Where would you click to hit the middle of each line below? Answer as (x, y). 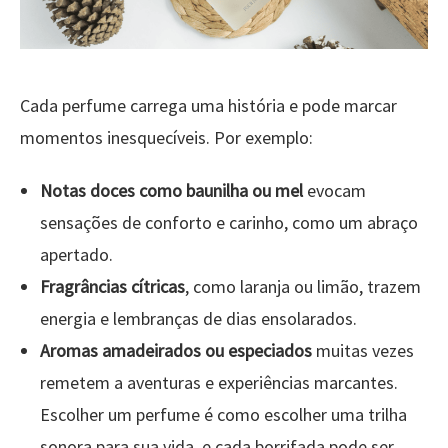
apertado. (76, 254)
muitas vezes (363, 350)
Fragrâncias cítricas (112, 286)
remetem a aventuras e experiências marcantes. (219, 382)
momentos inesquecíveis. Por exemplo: (166, 137)
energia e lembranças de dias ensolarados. (198, 318)
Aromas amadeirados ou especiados (176, 350)
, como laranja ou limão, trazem (303, 286)
